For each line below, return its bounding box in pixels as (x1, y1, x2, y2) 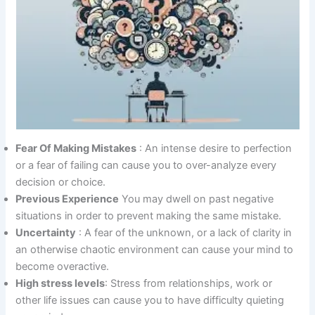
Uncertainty (15, 226, 77, 239)
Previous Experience (15, 192, 120, 205)
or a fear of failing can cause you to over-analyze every (15, 158, 277, 172)
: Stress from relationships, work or (105, 276, 273, 290)
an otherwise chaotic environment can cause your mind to (15, 243, 294, 256)
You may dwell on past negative (119, 192, 274, 205)
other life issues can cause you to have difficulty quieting (15, 293, 285, 307)
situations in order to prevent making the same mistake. (15, 209, 282, 222)
